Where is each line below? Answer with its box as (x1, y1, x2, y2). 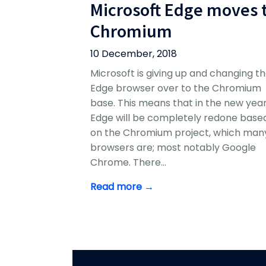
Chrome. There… (90, 156, 166, 170)
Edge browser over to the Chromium (90, 81, 261, 96)
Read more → (90, 180, 154, 194)
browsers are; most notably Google (90, 141, 256, 155)
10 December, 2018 (90, 47, 177, 61)
